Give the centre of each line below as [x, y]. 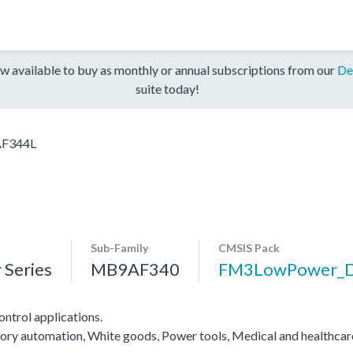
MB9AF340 [135, 269]
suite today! [167, 88]
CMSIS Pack [249, 247]
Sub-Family [119, 247]
